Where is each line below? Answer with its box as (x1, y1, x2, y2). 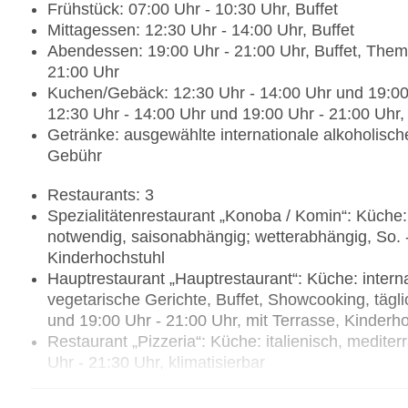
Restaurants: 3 (47, 186, 154, 205)
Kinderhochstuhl (47, 249, 165, 268)
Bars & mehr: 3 (47, 374, 157, 393)
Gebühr (47, 147, 102, 166)
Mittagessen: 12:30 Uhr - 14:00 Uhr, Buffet (47, 21, 354, 40)
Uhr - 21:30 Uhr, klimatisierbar (47, 353, 265, 372)
